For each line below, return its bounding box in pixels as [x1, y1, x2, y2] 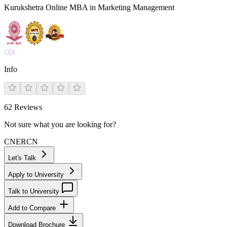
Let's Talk [8, 154, 38, 162]
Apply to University [8, 171, 66, 178]
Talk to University [8, 187, 61, 195]
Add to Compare [8, 204, 58, 212]
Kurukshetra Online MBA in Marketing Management [4, 3, 174, 12]
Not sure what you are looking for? [4, 120, 116, 129]
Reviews [12, 103, 42, 111]
